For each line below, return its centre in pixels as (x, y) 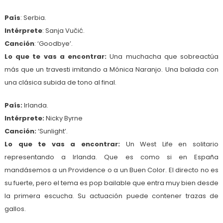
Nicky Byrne (63, 118)
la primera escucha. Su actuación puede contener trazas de (111, 196)
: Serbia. (33, 17)
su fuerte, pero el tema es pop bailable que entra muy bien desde (111, 183)
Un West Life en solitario (169, 144)
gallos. (15, 209)
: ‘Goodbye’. (53, 43)
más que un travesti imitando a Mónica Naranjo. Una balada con (111, 69)
